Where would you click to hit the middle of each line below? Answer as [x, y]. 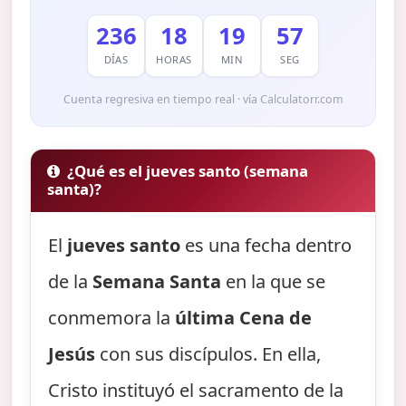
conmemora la [112, 318]
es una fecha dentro [266, 246]
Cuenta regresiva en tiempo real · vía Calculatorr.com [203, 99]
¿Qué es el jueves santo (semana [188, 171]
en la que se [274, 282]
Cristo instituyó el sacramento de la [196, 391]
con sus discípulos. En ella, [208, 354]
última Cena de [244, 318]
